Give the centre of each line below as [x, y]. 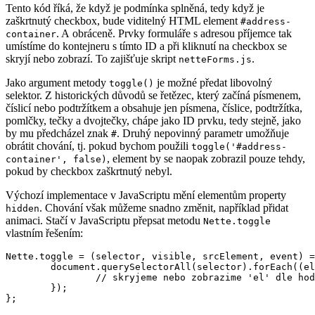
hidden [22, 209]
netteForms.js [215, 60]
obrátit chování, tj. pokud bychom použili [98, 146]
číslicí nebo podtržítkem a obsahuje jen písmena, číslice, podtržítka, [154, 108]
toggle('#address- [239, 147]
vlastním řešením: [44, 233]
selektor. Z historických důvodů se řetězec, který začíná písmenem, [153, 96]
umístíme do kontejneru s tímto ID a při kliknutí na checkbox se [146, 46]
